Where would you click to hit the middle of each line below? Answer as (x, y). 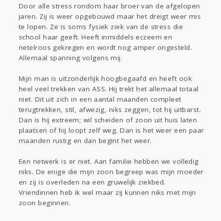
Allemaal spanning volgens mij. (71, 58)
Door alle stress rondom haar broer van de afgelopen (110, 6)
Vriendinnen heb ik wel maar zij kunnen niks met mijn (108, 193)
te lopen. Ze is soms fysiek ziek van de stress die (101, 27)
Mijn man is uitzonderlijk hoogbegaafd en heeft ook (106, 79)
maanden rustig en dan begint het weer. (85, 141)
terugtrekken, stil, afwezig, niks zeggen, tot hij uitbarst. (110, 110)
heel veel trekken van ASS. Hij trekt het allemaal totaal (109, 89)
